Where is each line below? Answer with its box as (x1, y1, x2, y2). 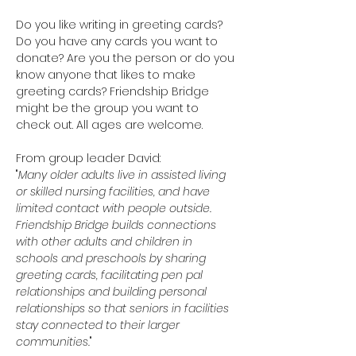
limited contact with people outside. (16, 200, 215, 216)
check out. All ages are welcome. (16, 117, 203, 133)
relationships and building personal (16, 284, 210, 300)
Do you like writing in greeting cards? (16, 17, 226, 33)
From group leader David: (16, 150, 161, 166)
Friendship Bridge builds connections (16, 217, 219, 233)
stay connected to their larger (16, 317, 183, 333)
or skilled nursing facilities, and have (16, 184, 213, 199)
